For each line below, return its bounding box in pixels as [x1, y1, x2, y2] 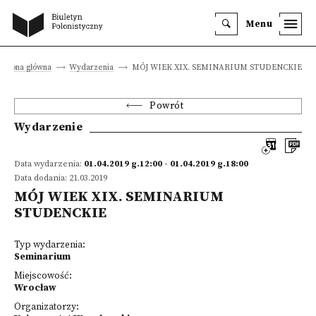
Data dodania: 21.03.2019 [14, 173, 107, 183]
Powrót [150, 100, 184, 112]
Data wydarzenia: [14, 159, 84, 169]
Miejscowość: [14, 270, 72, 282]
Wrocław [14, 282, 56, 294]
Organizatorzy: [14, 301, 79, 313]
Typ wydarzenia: [14, 239, 85, 251]
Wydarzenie [14, 120, 83, 134]
